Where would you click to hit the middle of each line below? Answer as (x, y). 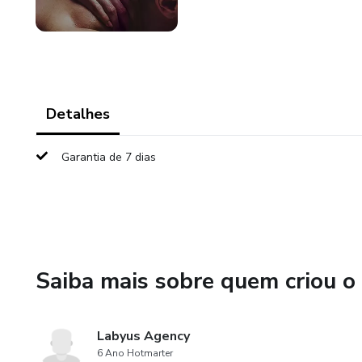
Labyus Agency (143, 336)
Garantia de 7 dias (109, 157)
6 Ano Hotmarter (135, 353)
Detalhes (78, 114)
